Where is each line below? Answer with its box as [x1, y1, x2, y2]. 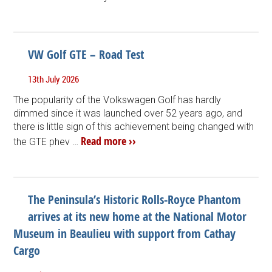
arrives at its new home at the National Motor [28, 208, 247, 225]
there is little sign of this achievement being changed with [13, 120, 254, 132]
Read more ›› [81, 133, 137, 149]
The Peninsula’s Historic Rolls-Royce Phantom [28, 191, 242, 208]
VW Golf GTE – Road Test [28, 46, 144, 63]
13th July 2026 [28, 72, 80, 85]
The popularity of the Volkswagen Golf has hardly [13, 93, 222, 106]
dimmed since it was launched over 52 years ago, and [13, 107, 243, 119]
